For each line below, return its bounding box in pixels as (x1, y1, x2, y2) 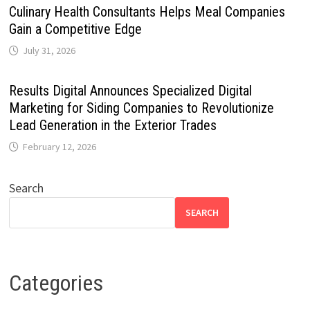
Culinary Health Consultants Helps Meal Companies (8, 3, 285, 20)
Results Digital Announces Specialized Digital (8, 82, 252, 99)
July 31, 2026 (22, 44, 75, 57)
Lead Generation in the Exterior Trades (8, 116, 217, 134)
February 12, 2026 (22, 140, 96, 153)
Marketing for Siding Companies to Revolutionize (8, 99, 274, 116)
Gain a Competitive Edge (8, 20, 142, 37)
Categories (8, 269, 103, 296)
